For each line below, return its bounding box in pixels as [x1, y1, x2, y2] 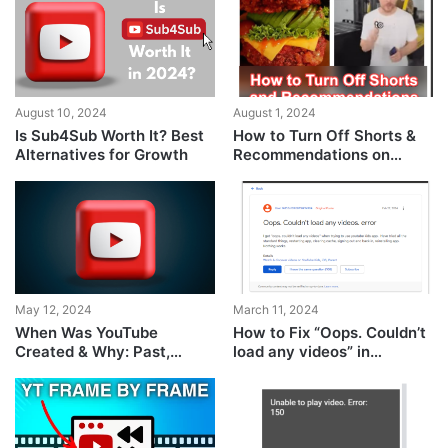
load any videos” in [232, 341, 370, 361]
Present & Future [15, 360, 138, 380]
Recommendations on [232, 144, 390, 164]
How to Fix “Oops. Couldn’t [232, 322, 426, 342]
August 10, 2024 [15, 104, 108, 120]
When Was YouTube [15, 322, 159, 342]
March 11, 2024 [232, 301, 319, 317]
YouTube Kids [232, 360, 331, 380]
